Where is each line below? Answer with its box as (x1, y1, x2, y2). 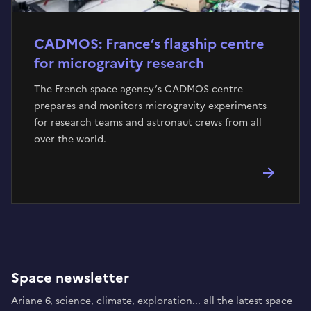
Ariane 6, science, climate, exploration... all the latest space (11, 293, 292, 308)
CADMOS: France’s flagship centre (34, 33, 264, 54)
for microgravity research (34, 52, 204, 74)
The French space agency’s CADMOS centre (34, 81, 243, 96)
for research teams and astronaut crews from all (34, 115, 262, 130)
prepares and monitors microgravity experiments (34, 98, 267, 113)
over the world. (34, 131, 106, 146)
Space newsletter (11, 267, 129, 288)
